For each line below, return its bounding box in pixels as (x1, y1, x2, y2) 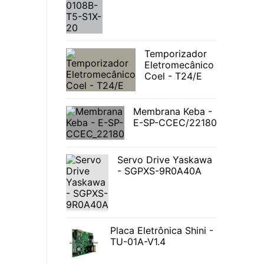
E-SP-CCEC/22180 (133, 117, 217, 129)
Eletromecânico (144, 59, 214, 71)
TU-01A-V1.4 (110, 236, 166, 248)
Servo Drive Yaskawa (117, 154, 212, 166)
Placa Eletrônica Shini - (110, 225, 213, 237)
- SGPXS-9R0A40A (117, 165, 202, 177)
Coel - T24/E (144, 70, 202, 82)
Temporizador (144, 48, 207, 60)
